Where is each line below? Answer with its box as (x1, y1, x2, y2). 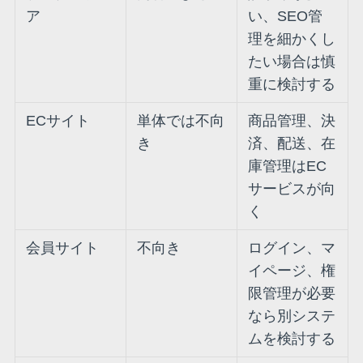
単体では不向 (137, 113, 225, 130)
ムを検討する (248, 331, 336, 348)
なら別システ (248, 308, 336, 325)
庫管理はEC (248, 158, 327, 175)
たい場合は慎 (248, 53, 336, 70)
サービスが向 (248, 181, 336, 198)
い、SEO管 (248, 8, 323, 25)
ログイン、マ (248, 240, 336, 257)
